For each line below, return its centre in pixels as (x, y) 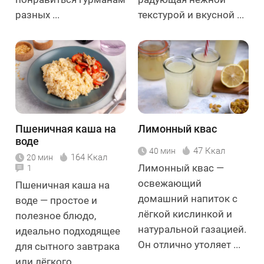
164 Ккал (89, 157)
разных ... (37, 14)
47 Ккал (209, 151)
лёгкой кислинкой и (185, 214)
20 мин (40, 157)
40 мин (162, 151)
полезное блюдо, (56, 215)
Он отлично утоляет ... (189, 244)
